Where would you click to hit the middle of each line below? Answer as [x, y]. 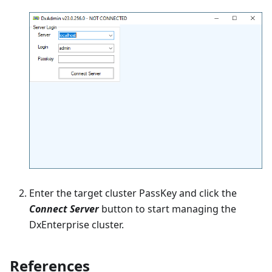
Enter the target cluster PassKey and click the [133, 193]
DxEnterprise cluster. [76, 224]
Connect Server [64, 209]
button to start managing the [168, 209]
